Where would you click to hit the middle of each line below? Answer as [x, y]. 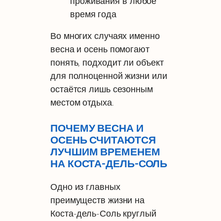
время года [93, 14]
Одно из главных [85, 187]
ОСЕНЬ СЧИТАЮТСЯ [103, 140]
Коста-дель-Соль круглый [103, 214]
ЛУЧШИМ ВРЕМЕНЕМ [105, 152]
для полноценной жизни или [109, 76]
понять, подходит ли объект [107, 63]
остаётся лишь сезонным [102, 89]
